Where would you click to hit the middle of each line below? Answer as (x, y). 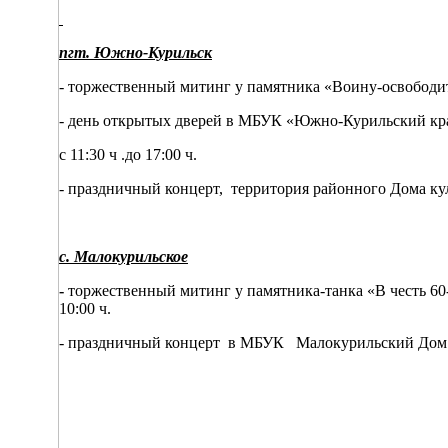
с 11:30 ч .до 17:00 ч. (128, 155)
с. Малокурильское (123, 257)
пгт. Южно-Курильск (135, 53)
